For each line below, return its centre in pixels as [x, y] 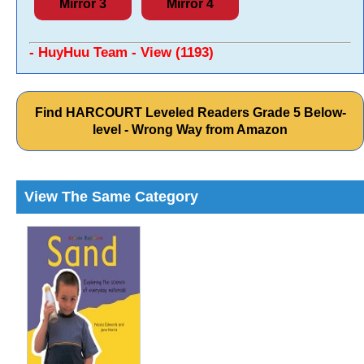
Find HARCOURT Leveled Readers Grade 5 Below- [190, 113]
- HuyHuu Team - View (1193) [121, 52]
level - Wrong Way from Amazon [190, 130]
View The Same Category [111, 197]
